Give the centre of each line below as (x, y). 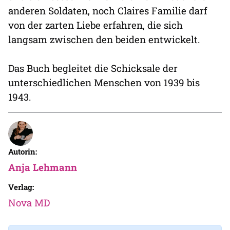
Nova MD (29, 203)
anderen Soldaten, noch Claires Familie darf (108, 11)
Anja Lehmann (43, 167)
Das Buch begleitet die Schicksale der (93, 68)
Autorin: (23, 151)
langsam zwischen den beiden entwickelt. (104, 39)
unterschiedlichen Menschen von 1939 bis (104, 82)
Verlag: (21, 187)
